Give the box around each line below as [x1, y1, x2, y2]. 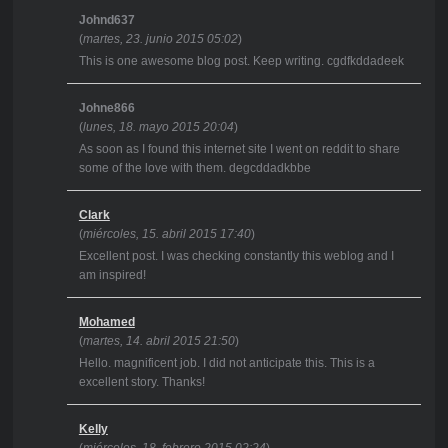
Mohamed [78, 315, 135, 330]
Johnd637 [78, 13, 135, 28]
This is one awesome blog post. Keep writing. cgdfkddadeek [78, 54, 404, 69]
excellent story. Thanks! [78, 375, 205, 390]
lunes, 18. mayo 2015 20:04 [82, 120, 234, 135]
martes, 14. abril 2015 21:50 [82, 334, 235, 349]
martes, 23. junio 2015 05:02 [82, 32, 238, 47]
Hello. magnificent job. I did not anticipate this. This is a [78, 356, 375, 371]
